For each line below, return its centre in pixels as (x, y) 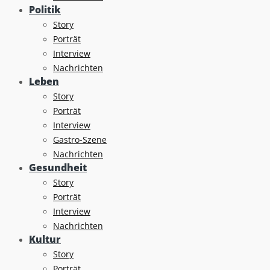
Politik (45, 9)
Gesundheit (58, 167)
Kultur (45, 239)
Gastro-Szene (80, 139)
